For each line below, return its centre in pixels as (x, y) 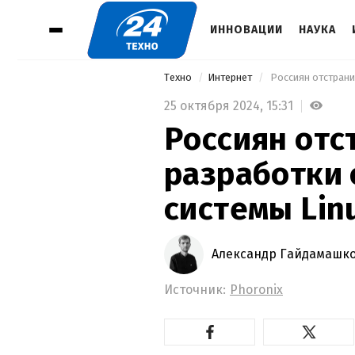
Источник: (195, 289)
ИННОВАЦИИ (246, 30)
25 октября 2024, (215, 105)
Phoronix (256, 289)
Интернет (231, 77)
